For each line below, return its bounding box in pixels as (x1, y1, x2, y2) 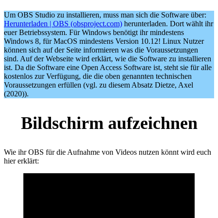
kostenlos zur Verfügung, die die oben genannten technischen (4, 72, 192, 80)
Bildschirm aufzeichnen (20, 113, 198, 133)
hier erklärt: (4, 156, 39, 165)
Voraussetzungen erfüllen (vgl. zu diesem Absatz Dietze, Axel (4, 80, 193, 89)
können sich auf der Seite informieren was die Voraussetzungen (4, 45, 198, 54)
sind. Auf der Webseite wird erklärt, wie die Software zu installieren (4, 54, 211, 63)
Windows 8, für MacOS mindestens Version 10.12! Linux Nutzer (4, 36, 204, 45)
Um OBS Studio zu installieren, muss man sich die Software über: (4, 10, 206, 19)
